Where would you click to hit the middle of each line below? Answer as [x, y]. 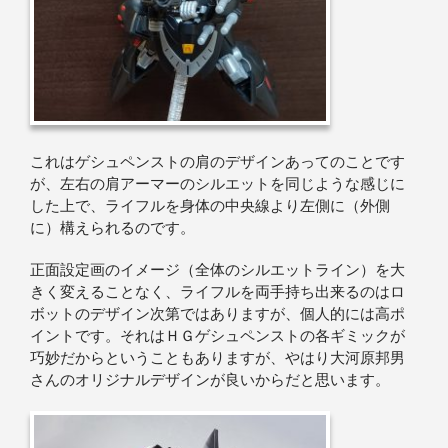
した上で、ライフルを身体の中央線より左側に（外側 [210, 205]
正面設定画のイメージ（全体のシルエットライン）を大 [217, 269]
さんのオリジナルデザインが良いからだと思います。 [210, 379]
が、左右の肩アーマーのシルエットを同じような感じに [217, 183]
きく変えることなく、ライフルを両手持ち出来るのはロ [217, 291]
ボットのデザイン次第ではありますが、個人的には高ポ [217, 313]
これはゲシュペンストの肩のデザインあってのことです [217, 161]
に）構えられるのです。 [112, 227]
